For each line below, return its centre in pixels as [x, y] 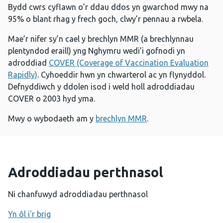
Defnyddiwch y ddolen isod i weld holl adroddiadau [101, 87]
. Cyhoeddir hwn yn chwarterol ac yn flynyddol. [121, 75]
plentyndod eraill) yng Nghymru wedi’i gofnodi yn [97, 51]
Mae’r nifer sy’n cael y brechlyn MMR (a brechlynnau [101, 39]
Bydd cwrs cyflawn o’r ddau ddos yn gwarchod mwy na [108, 7]
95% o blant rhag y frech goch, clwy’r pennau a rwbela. [106, 19]
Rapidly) [23, 75]
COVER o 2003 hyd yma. [52, 99]
